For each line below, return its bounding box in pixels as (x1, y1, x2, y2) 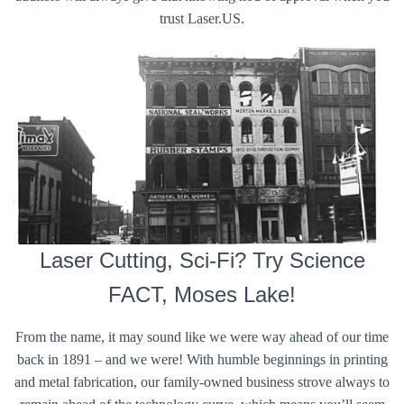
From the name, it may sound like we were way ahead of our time (15, 329, 389, 345)
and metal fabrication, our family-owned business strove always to (14, 374, 390, 390)
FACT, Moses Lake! (108, 282, 296, 308)
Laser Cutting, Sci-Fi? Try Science (39, 248, 365, 273)
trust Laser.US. (160, 11, 244, 27)
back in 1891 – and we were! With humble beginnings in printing (16, 352, 388, 368)
